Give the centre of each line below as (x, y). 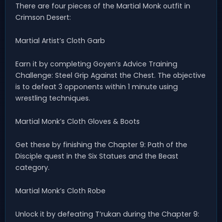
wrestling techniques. (53, 98)
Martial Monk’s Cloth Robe (60, 191)
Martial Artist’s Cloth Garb (60, 41)
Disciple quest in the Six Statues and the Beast (97, 156)
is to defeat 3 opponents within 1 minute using (97, 87)
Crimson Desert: (43, 18)
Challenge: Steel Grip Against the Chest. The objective (111, 76)
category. (32, 168)
